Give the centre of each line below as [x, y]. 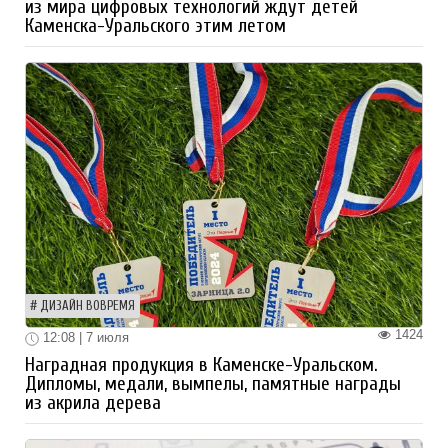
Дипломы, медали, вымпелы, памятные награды [213, 383]
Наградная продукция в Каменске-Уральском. [201, 364]
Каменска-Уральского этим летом [155, 25]
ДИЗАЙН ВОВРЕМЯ [87, 305]
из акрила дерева [93, 402]
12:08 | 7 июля [84, 337]
